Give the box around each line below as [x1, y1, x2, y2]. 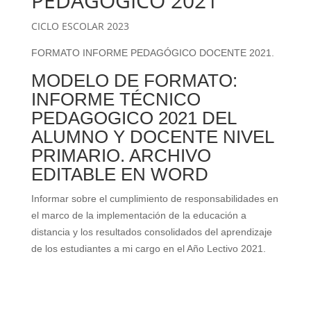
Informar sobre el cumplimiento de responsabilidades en [31, 193, 278, 204]
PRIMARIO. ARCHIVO [31, 145, 211, 166]
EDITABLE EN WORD [31, 164, 208, 185]
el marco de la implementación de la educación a [31, 210, 246, 221]
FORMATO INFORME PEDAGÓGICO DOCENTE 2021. [31, 47, 274, 58]
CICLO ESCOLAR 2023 [31, 19, 129, 33]
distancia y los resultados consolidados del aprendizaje [31, 226, 272, 237]
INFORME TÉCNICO [31, 89, 201, 110]
